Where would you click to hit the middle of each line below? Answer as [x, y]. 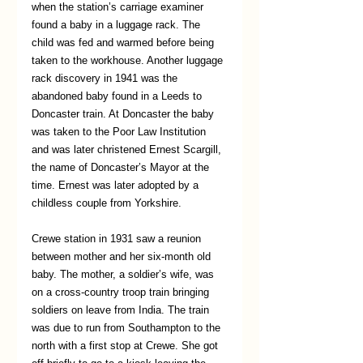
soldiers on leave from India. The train [122, 310]
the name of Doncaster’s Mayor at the [122, 168]
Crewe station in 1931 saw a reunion [118, 239]
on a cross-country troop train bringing [122, 293]
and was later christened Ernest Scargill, [128, 150]
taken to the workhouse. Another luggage [129, 61]
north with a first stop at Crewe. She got [126, 346]
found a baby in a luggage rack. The [117, 25]
